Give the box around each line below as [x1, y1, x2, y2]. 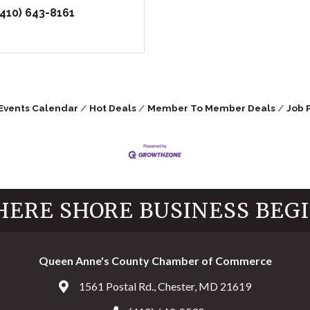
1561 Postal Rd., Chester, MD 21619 [79, 279, 251, 293]
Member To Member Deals [147, 102, 275, 114]
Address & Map [58, 280, 132, 294]
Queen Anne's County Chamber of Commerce [38, 253, 272, 267]
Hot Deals [89, 102, 136, 114]
